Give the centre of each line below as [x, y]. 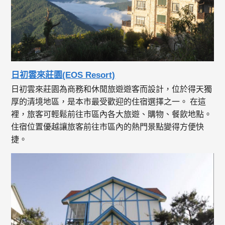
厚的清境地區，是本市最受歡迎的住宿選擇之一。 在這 [109, 102]
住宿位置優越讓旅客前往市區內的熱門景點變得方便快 [108, 127]
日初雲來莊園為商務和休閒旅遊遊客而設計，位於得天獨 [112, 89]
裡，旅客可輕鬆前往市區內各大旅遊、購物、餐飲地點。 [112, 115]
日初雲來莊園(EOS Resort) [63, 75]
